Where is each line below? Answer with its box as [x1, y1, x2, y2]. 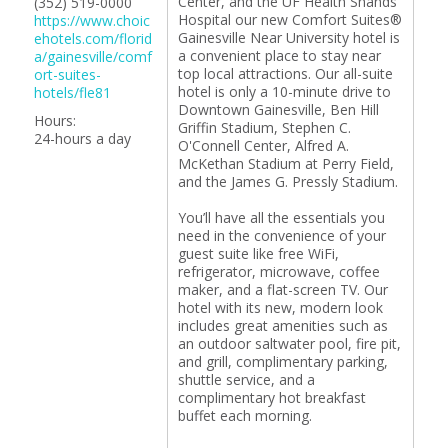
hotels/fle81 [33, 83, 111, 102]
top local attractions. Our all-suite [177, 64, 393, 83]
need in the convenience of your [177, 226, 386, 245]
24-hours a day [33, 129, 131, 148]
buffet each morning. [177, 406, 312, 425]
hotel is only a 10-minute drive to [177, 82, 391, 101]
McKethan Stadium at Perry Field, [177, 154, 394, 173]
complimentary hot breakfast [177, 388, 366, 407]
